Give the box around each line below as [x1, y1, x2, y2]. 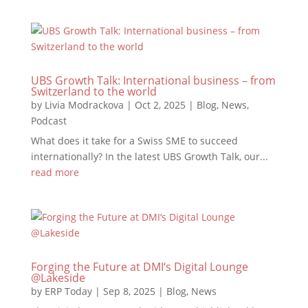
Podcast [30, 114, 67, 127]
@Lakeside [30, 270, 85, 285]
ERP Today [44, 285, 92, 298]
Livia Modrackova [44, 98, 124, 111]
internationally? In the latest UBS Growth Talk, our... [30, 150, 268, 163]
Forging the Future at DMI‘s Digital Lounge [30, 259, 248, 274]
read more [30, 166, 79, 179]
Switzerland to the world [30, 84, 157, 99]
